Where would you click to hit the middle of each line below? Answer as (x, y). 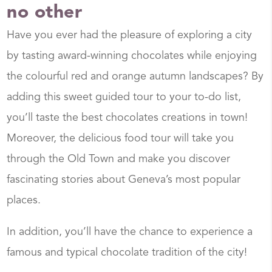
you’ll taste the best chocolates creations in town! (127, 118)
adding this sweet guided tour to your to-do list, (124, 97)
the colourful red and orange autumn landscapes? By (135, 77)
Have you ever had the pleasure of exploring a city (130, 36)
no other (45, 13)
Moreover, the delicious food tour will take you (121, 139)
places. (24, 201)
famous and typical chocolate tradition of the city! (127, 253)
